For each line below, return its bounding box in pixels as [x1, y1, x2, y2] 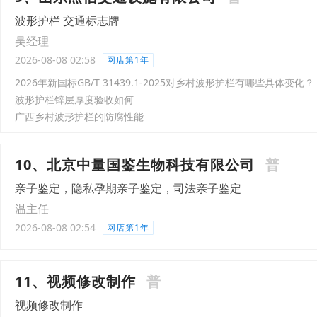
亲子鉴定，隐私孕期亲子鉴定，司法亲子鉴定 [15, 180, 241, 196]
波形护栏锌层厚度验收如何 [15, 93, 134, 106]
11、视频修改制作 [15, 272, 136, 291]
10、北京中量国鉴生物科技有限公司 [15, 155, 255, 174]
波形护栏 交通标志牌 [15, 13, 120, 28]
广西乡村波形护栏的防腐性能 [15, 110, 144, 123]
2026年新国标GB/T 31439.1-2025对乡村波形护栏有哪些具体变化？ [15, 76, 314, 89]
